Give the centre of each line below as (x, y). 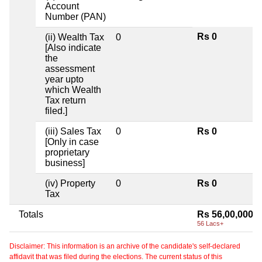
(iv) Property (70, 184)
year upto (64, 80)
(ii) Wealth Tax (75, 37)
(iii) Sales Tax (73, 132)
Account (62, 6)
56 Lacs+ (210, 224)
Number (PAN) (75, 17)
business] (65, 163)
